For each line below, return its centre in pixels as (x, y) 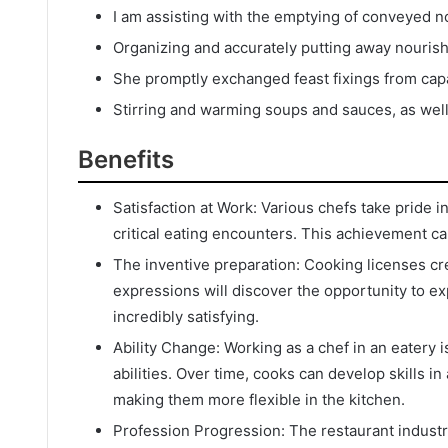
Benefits (126, 159)
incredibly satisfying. (186, 316)
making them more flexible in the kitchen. (259, 399)
